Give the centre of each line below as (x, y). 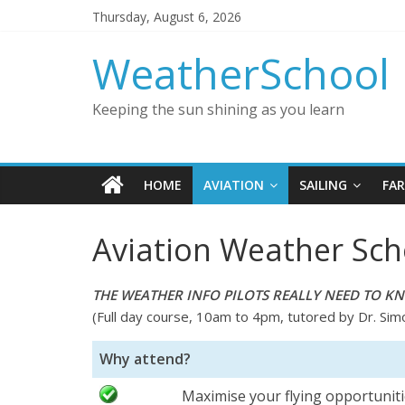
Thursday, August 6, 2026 (167, 17)
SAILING (323, 184)
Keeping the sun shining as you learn (218, 109)
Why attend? (145, 358)
